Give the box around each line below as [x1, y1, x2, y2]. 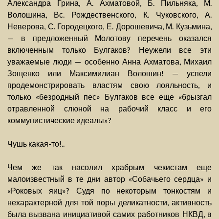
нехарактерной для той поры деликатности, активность [7, 197, 212, 207]
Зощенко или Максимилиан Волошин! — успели [7, 68, 212, 78]
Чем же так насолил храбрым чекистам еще [7, 162, 212, 172]
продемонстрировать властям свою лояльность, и [7, 80, 212, 90]
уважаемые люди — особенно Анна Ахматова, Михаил [7, 57, 212, 66]
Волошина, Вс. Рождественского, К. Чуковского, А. [7, 10, 212, 20]
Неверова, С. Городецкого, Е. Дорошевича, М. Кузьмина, [7, 22, 212, 31]
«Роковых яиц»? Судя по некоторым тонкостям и [7, 186, 212, 196]
